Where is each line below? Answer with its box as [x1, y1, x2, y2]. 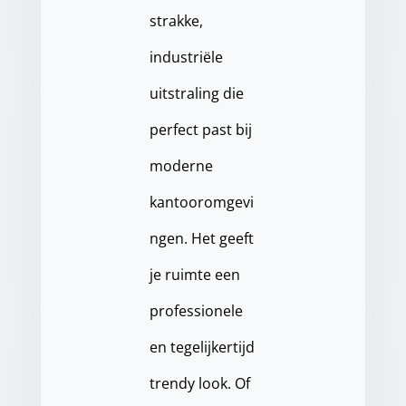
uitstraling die [149, 83, 244, 103]
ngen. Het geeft [149, 228, 254, 248]
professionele [149, 301, 243, 321]
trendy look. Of [149, 373, 250, 393]
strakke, [149, 11, 203, 31]
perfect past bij [149, 120, 252, 140]
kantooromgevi [149, 192, 254, 212]
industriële [149, 47, 223, 67]
